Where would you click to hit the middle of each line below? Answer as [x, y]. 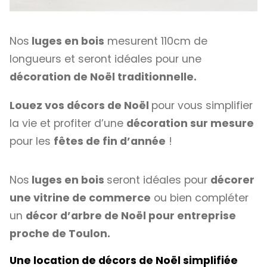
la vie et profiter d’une [68, 123]
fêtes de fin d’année [110, 141]
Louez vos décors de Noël [80, 105]
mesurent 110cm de [156, 41]
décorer [232, 180]
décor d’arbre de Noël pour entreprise [131, 215]
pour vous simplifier [202, 105]
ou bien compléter [200, 198]
